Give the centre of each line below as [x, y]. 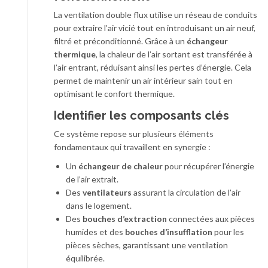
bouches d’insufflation [169, 232]
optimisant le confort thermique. [114, 94]
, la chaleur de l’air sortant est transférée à [174, 54]
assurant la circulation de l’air [186, 193]
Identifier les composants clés [141, 116]
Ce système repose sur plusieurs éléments [134, 134]
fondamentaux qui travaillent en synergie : [132, 147]
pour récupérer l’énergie [208, 166]
